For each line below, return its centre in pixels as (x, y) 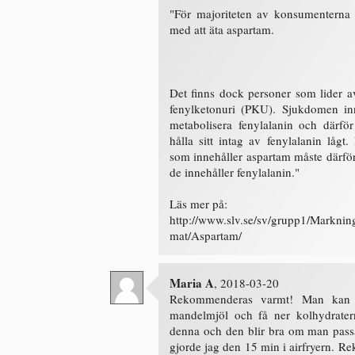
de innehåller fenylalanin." (235, 172)
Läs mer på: (198, 204)
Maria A (192, 283)
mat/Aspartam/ (206, 235)
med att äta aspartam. (222, 29)
